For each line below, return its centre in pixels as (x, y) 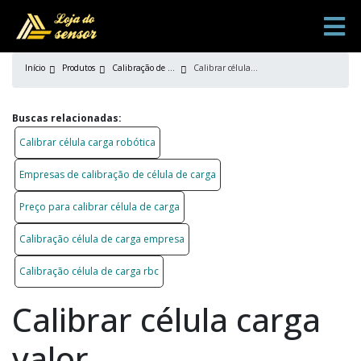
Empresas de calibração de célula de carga (118, 174)
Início (35, 68)
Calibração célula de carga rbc (89, 271)
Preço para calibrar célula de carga (100, 207)
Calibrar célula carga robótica (87, 142)
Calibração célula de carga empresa (102, 239)
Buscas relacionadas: (67, 118)
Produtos (79, 68)
